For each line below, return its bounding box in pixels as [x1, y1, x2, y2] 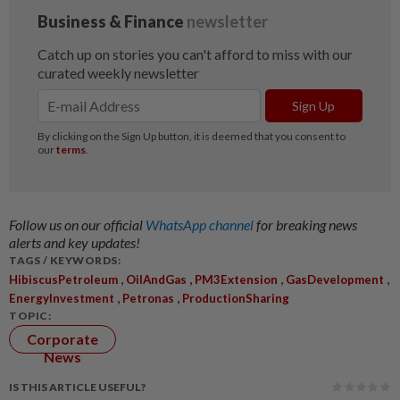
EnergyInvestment [9, 290, 114, 305]
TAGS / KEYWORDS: [9, 253, 121, 267]
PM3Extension [195, 271, 278, 287]
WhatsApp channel [146, 215, 256, 233]
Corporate [27, 329, 98, 347]
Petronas [122, 290, 174, 305]
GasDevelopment [286, 271, 384, 287]
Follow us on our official [9, 215, 146, 233]
